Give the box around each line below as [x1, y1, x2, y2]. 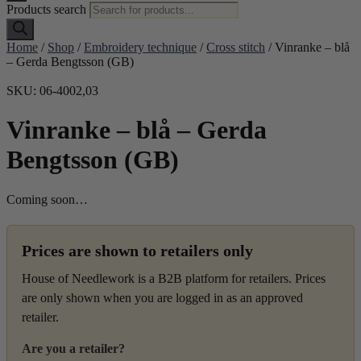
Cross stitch [206, 39, 265, 54]
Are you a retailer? [22, 341, 125, 355]
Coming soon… [6, 192, 88, 206]
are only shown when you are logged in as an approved [22, 290, 303, 305]
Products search [6, 2, 89, 16]
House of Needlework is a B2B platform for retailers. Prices [22, 271, 326, 285]
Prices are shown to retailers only [22, 241, 253, 259]
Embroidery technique [84, 39, 197, 54]
